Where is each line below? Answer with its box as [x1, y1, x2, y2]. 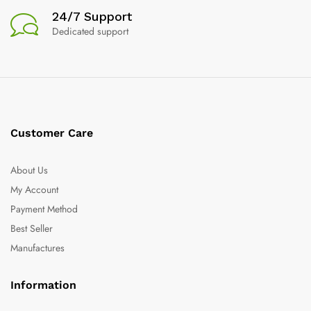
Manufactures [10, 241, 65, 255]
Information [10, 278, 76, 292]
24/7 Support [52, 9, 132, 24]
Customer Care [10, 126, 93, 140]
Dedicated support [52, 24, 128, 39]
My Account [10, 183, 58, 197]
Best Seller [10, 221, 53, 236]
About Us [10, 163, 48, 178]
